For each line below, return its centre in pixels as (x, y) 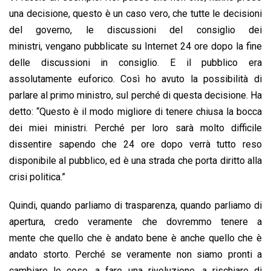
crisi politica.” (37, 177)
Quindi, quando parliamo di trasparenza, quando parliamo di (135, 206)
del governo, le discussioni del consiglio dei (135, 30)
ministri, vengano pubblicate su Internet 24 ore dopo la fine (135, 47)
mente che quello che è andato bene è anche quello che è (135, 238)
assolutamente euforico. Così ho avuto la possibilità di (135, 79)
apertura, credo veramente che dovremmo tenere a (135, 222)
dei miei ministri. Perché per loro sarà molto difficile (135, 128)
